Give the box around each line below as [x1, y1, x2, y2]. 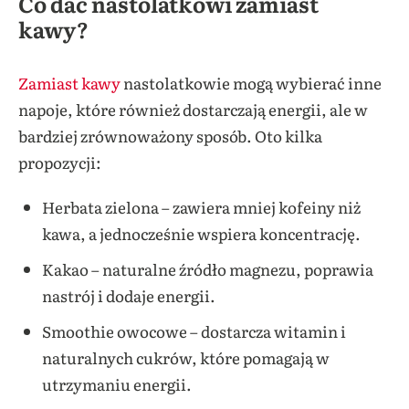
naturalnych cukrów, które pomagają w [41, 346, 330, 370]
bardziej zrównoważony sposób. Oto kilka [18, 124, 322, 148]
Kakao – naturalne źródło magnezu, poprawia [41, 257, 373, 281]
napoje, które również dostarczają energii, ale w [18, 98, 368, 121]
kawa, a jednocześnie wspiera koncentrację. [41, 222, 361, 246]
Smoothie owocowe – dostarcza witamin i [41, 320, 346, 343]
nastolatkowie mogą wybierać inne [121, 71, 382, 95]
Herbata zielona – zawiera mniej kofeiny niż [41, 195, 361, 219]
